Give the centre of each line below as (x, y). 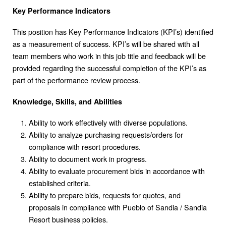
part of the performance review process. (76, 80)
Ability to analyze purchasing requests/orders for (106, 134)
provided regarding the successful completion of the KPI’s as (109, 68)
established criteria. (60, 183)
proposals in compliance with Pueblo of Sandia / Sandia (118, 207)
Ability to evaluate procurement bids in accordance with (117, 171)
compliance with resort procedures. (85, 146)
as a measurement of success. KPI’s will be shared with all (106, 43)
